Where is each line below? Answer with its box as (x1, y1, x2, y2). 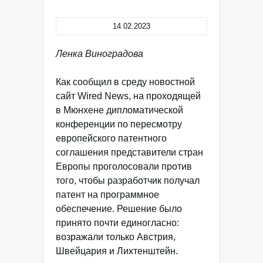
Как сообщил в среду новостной (56, 77, 195, 87)
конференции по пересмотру (56, 119, 182, 129)
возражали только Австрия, (56, 232, 176, 242)
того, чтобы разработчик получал (56, 176, 200, 186)
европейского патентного (56, 133, 167, 143)
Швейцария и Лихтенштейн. (56, 246, 178, 256)
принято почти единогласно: (56, 218, 179, 228)
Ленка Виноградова (56, 49, 143, 59)
